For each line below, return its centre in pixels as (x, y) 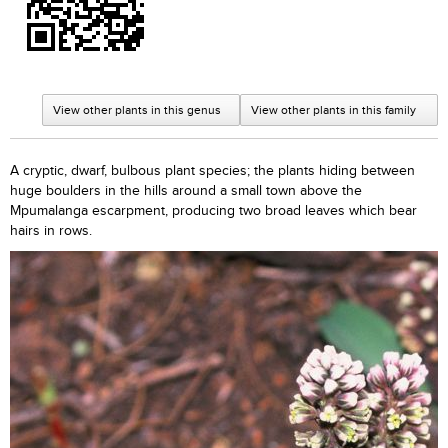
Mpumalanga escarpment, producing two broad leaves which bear (213, 211)
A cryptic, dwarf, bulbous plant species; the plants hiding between (212, 171)
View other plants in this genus (137, 110)
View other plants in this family (333, 110)
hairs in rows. (53, 231)
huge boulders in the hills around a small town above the (186, 191)
